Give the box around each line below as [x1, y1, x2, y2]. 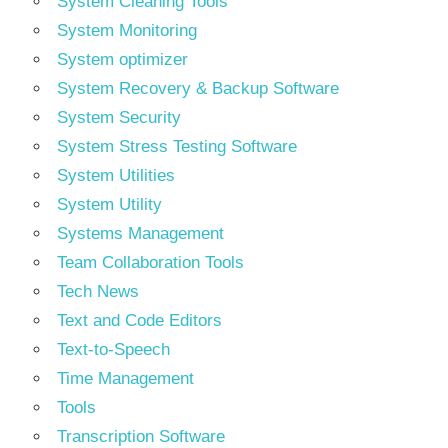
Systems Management [57, 224, 224, 244]
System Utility [57, 195, 162, 215]
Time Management [57, 369, 194, 389]
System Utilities [57, 166, 175, 186]
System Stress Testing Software [57, 137, 297, 157]
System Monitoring [57, 21, 197, 41]
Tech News [57, 282, 139, 302]
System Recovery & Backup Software [57, 79, 339, 99]
